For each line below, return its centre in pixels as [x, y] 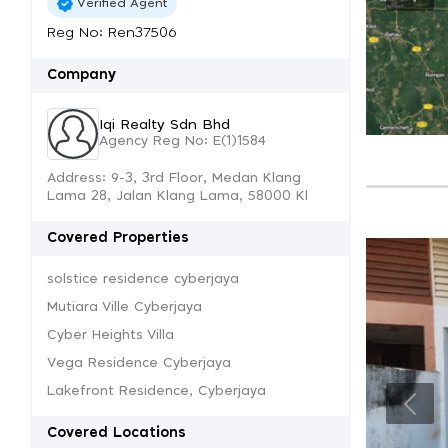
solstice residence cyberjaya [143, 279]
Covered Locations [116, 433]
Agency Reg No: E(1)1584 [182, 141]
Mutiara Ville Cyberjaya [124, 307]
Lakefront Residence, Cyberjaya [156, 391]
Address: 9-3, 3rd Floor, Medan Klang [174, 178]
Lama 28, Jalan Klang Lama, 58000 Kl [177, 196]
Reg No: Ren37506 [112, 33]
